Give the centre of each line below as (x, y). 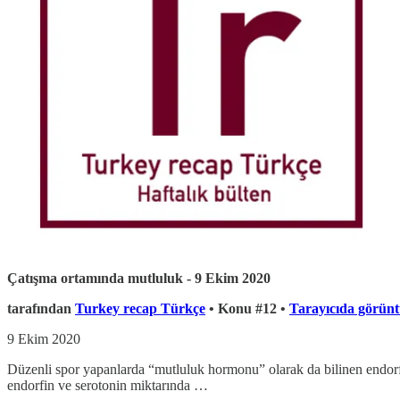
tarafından (41, 309)
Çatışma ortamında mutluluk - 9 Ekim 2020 (139, 279)
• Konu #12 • (247, 309)
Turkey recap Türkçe (140, 309)
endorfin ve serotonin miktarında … (108, 386)
